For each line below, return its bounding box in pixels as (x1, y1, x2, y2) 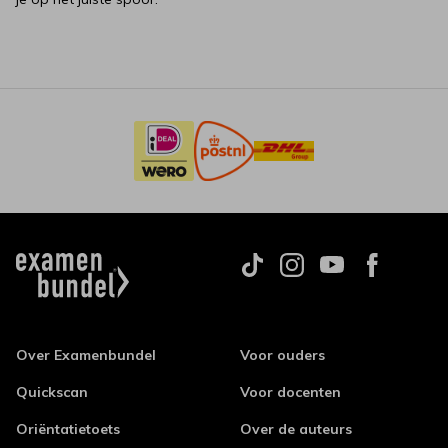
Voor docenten (240, 383, 341, 401)
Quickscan (16, 383, 88, 401)
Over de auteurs (240, 420, 352, 438)
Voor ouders (240, 346, 325, 364)
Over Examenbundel (16, 346, 156, 364)
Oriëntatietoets (16, 420, 120, 438)
